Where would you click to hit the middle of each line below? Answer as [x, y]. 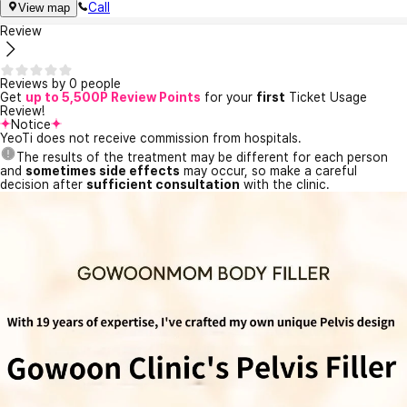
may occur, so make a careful [268, 171]
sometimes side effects [103, 171]
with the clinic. [285, 185]
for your [228, 98]
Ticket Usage [326, 98]
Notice [31, 125]
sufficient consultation [163, 185]
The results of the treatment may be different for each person [202, 158]
